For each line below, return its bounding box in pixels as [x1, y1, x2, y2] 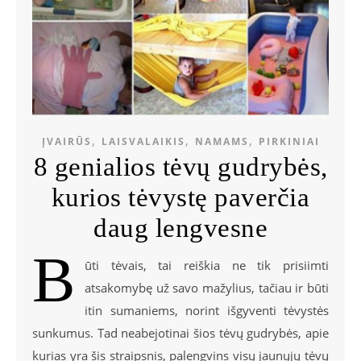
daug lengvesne [93, 213, 268, 243]
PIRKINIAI [258, 134, 320, 148]
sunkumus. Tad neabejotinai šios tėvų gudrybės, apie [32, 324, 329, 341]
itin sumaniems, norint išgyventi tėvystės [85, 301, 329, 318]
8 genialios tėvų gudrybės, [33, 151, 328, 181]
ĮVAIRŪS [41, 134, 92, 148]
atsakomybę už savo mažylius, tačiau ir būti [85, 279, 329, 296]
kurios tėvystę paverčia [51, 182, 310, 212]
